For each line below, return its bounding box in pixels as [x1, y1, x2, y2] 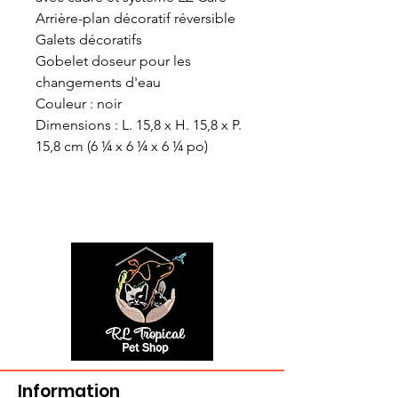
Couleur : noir [36, 95, 125, 113]
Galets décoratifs [36, 31, 142, 49]
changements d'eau [36, 74, 161, 92]
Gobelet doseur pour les [36, 52, 191, 70]
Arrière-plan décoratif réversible [36, 10, 235, 28]
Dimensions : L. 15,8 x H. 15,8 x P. [36, 116, 242, 134]
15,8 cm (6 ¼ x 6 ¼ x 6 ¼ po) [36, 138, 208, 155]
